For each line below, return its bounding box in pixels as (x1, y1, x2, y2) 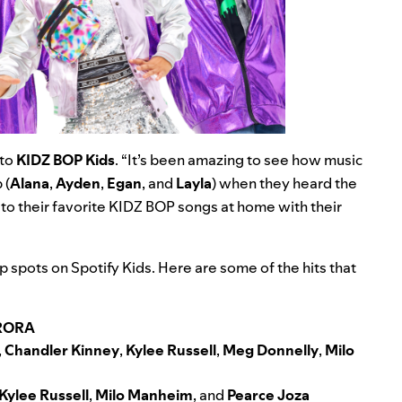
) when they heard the (212, 172, 357, 193)
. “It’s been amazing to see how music (115, 149, 363, 170)
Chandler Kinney (4, 339, 119, 360)
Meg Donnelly (223, 339, 319, 360)
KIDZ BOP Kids (16, 149, 115, 170)
